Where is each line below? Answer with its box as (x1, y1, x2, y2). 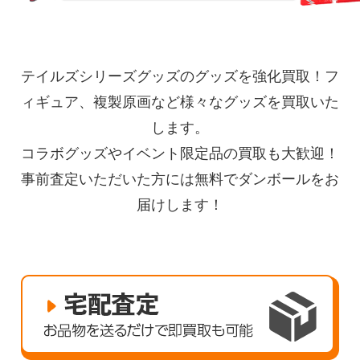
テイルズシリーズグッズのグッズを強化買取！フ (21, 67, 339, 84)
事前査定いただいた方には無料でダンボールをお (21, 170, 339, 187)
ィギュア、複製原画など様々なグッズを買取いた (21, 93, 339, 110)
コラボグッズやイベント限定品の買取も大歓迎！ (21, 145, 339, 162)
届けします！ (137, 196, 223, 213)
